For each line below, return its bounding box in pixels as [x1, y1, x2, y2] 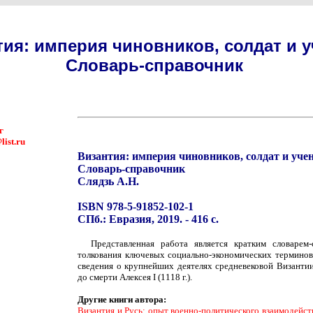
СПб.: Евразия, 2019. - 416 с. [78, 213, 219, 225]
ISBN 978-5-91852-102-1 [78, 201, 194, 212]
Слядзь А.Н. [78, 175, 139, 187]
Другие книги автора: [78, 294, 166, 305]
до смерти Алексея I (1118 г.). [78, 272, 192, 282]
